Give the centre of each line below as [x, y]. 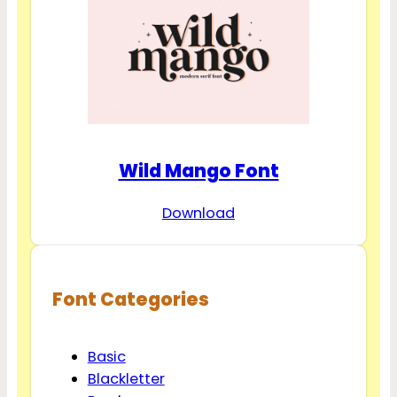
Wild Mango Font [198, 170]
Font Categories [130, 299]
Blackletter [126, 378]
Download [198, 214]
